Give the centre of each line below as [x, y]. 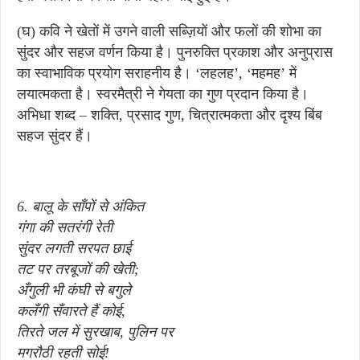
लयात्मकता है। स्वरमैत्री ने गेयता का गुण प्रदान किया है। [163, 94]
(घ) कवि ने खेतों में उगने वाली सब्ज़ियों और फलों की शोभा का [169, 31]
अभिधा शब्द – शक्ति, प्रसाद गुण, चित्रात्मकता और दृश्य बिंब [170, 115]
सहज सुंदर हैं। [55, 136]
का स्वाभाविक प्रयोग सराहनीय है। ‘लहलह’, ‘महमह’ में [157, 73]
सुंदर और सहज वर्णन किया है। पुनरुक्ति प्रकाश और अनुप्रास [175, 52]
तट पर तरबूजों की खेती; [78, 269]
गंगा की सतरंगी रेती [65, 227]
